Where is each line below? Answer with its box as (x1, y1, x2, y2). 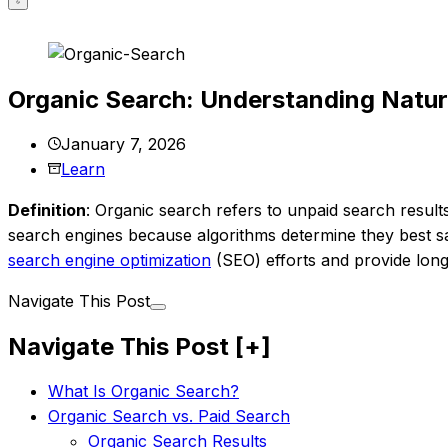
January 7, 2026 (61, 133, 186, 154)
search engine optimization (8, 249, 211, 270)
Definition (8, 199, 86, 220)
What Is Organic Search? (48, 380, 239, 401)
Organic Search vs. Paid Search (48, 405, 290, 426)
